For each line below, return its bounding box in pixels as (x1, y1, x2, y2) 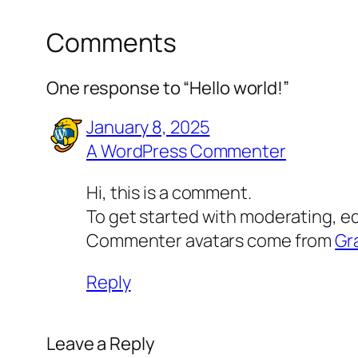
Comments (46, 25, 177, 61)
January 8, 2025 (86, 114, 210, 139)
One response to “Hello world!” (46, 75, 289, 100)
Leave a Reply (46, 331, 155, 356)
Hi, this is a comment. (86, 180, 252, 205)
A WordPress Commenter (86, 138, 286, 163)
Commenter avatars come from (86, 228, 336, 253)
